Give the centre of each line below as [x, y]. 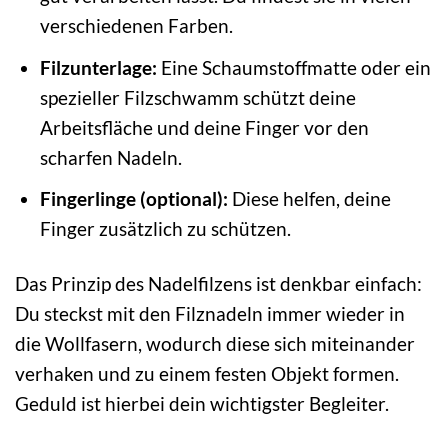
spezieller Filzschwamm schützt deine [197, 97]
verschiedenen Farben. [136, 26]
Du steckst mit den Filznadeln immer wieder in [210, 314]
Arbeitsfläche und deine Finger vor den [204, 127]
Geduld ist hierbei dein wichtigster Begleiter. [202, 404]
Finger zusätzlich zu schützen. [165, 229]
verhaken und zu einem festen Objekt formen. [207, 374]
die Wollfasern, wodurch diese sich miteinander [215, 344]
